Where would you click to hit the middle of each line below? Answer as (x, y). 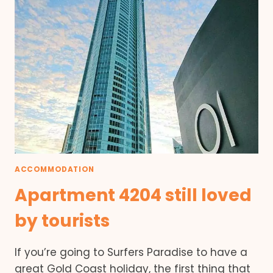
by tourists (62, 221)
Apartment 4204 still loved (133, 195)
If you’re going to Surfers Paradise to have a (131, 252)
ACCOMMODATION (55, 169)
